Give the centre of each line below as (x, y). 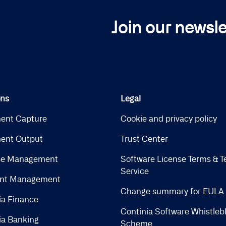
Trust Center (144, 139)
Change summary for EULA (172, 191)
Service (135, 171)
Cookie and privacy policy (169, 119)
